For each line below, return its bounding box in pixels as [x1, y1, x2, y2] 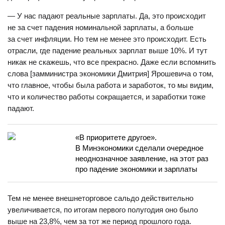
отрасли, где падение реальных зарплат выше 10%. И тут [8, 46, 207, 55]
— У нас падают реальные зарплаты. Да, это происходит [8, 12, 206, 20]
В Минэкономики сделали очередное [75, 144, 203, 152]
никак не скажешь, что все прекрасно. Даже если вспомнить [8, 58, 216, 66]
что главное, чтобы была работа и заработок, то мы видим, [8, 81, 213, 89]
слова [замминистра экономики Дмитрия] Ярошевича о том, [8, 69, 213, 78]
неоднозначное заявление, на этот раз [75, 154, 208, 163]
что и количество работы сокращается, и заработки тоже [8, 92, 205, 101]
